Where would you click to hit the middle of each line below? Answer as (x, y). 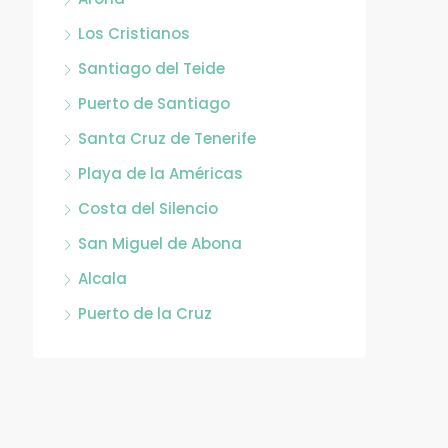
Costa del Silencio (148, 208)
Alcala (102, 278)
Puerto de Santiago (154, 103)
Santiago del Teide (151, 68)
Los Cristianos (134, 33)
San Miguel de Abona (160, 243)
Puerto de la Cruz (145, 313)
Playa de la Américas (160, 173)
